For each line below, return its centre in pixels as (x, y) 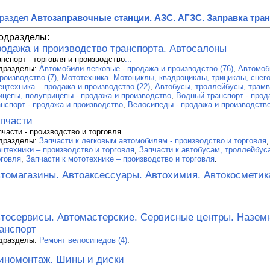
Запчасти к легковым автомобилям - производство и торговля (153, 140)
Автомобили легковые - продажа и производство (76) (136, 68)
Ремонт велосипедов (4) (83, 240)
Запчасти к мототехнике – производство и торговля (120, 159)
